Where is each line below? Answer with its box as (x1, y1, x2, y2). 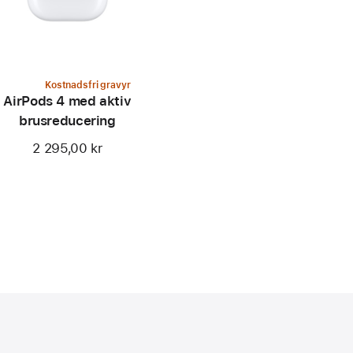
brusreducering (18, 113, 116, 129)
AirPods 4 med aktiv (3, 93, 132, 110)
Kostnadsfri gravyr (44, 80, 131, 91)
